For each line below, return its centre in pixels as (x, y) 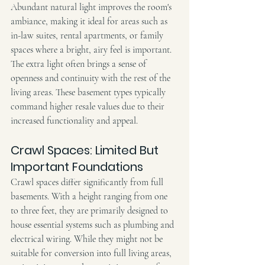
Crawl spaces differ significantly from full (88, 182)
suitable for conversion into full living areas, (92, 253)
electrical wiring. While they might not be (88, 239)
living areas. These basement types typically (89, 92)
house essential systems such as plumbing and (93, 224)
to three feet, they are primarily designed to (91, 210)
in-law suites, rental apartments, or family (88, 35)
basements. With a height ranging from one (90, 196)
